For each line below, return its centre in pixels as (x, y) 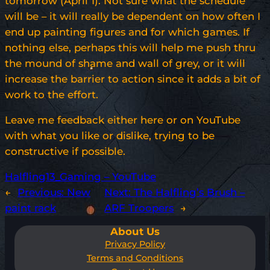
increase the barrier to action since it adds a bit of (133, 79)
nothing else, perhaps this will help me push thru (130, 48)
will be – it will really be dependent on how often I (133, 17)
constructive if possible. (65, 152)
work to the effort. (52, 95)
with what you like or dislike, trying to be (110, 136)
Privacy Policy (135, 244)
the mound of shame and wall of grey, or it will (125, 64)
